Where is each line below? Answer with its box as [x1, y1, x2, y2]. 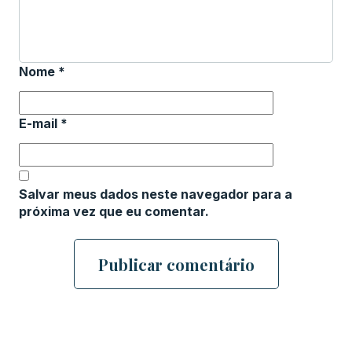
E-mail [19, 115, 60, 131]
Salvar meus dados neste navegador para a [19, 185, 292, 202]
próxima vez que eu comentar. [19, 203, 209, 219]
